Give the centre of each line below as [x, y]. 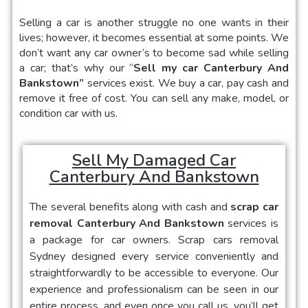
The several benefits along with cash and [130, 207]
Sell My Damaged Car [154, 160]
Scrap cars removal [229, 240]
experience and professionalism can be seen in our [154, 289]
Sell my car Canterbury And [211, 68]
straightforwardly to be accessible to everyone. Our [154, 273]
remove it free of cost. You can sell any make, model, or [154, 98]
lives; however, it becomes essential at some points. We [154, 37]
